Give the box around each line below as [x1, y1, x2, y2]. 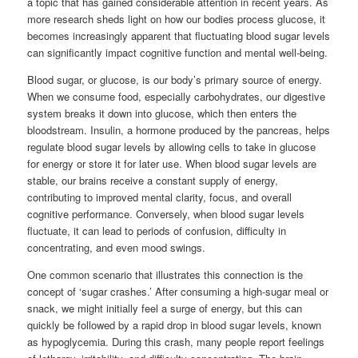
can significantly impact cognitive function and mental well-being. [27, 45, 328, 60]
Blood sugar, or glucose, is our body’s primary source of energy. [27, 72, 323, 87]
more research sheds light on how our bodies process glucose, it [27, 11, 326, 26]
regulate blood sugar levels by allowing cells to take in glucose [27, 139, 316, 154]
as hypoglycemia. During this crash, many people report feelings [27, 334, 325, 349]
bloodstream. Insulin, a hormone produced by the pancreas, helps [27, 122, 331, 137]
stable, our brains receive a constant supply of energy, [27, 173, 279, 188]
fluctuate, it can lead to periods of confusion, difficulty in [27, 223, 287, 238]
